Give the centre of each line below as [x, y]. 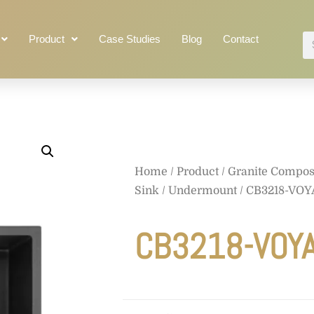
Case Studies [129, 39]
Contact [240, 39]
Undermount [203, 191]
